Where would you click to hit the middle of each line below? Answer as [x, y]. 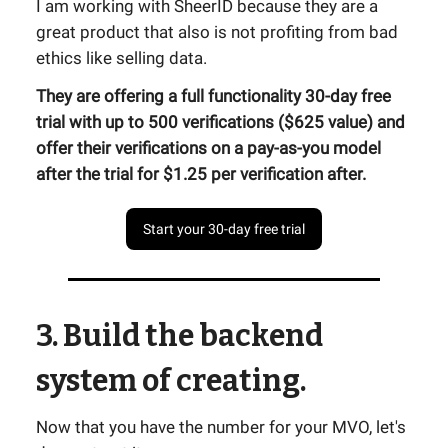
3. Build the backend [179, 336]
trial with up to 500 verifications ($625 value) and [220, 122]
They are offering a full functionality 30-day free [213, 96]
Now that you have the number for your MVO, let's [221, 427]
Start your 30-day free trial [224, 229]
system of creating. [171, 381]
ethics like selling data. [121, 58]
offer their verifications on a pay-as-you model [208, 148]
